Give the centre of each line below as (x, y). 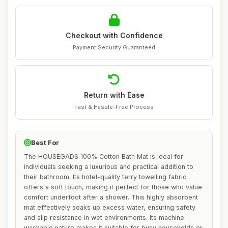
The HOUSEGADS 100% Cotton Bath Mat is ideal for (104, 156)
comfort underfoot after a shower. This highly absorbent (111, 197)
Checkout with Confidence (114, 35)
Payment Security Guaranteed (114, 47)
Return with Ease (114, 95)
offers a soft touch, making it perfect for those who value (113, 187)
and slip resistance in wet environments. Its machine (104, 218)
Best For (45, 142)
